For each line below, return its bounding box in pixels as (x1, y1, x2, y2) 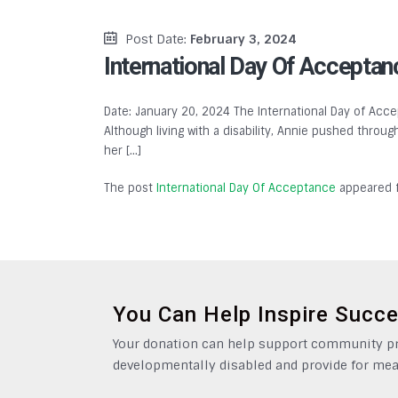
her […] (104, 142, 141, 158)
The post (104, 179, 156, 195)
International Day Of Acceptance (156, 179, 336, 195)
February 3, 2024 (190, 30, 296, 47)
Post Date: (125, 30, 190, 47)
